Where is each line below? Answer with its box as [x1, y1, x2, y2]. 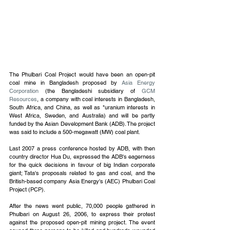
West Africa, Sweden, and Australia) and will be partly [9, 112, 155, 120]
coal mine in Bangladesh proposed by [9, 79, 122, 87]
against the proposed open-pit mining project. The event [9, 219, 155, 226]
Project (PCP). [9, 186, 45, 194]
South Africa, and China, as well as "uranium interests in [9, 104, 155, 111]
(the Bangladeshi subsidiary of [39, 87, 142, 95]
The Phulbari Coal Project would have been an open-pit [9, 71, 155, 79]
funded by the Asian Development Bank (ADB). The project [9, 120, 155, 128]
